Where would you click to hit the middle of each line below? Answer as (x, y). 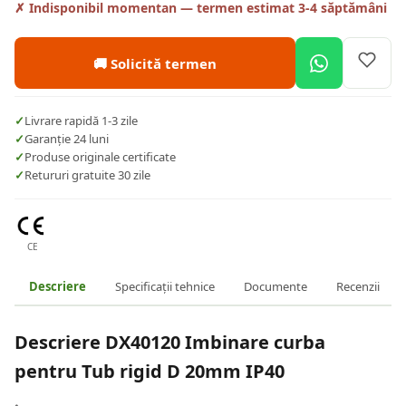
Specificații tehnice (165, 287)
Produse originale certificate (100, 157)
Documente (275, 287)
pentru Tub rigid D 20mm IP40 (150, 372)
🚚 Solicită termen (155, 63)
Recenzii (358, 287)
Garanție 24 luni (67, 139)
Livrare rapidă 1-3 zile (81, 121)
